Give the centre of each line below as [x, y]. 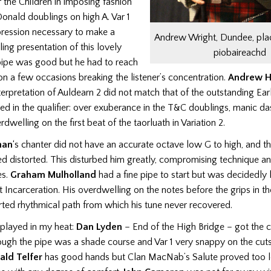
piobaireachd [240, 52]
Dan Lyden [99, 227]
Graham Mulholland [53, 175]
